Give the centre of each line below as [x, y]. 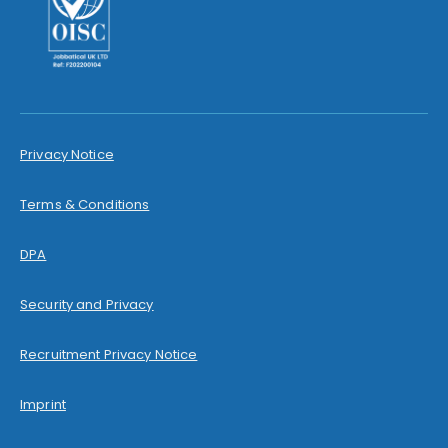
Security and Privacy [87, 304]
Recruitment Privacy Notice [109, 354]
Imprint [43, 404]
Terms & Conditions [85, 204]
